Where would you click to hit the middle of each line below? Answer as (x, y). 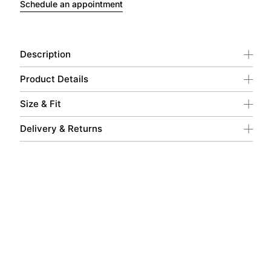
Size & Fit (40, 103)
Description (45, 54)
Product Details (54, 79)
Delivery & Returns (61, 128)
